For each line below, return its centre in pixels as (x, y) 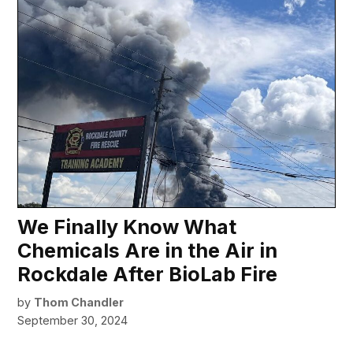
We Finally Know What (127, 227)
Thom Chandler (79, 302)
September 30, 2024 (73, 320)
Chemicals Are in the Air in (148, 250)
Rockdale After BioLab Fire (148, 274)
